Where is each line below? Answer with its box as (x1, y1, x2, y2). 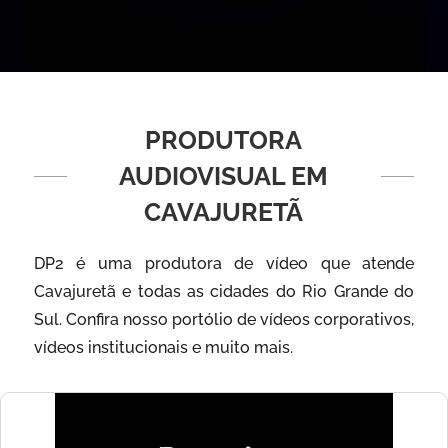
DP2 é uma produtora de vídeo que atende (33, 254, 415, 273)
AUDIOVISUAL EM (119, 161, 329, 191)
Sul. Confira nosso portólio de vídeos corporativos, (33, 310, 415, 329)
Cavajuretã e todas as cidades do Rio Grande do (33, 282, 415, 301)
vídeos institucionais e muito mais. (33, 338, 293, 357)
